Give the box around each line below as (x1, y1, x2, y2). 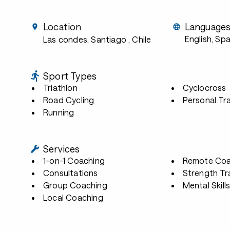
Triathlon (43, 83, 78, 92)
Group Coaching (43, 180, 107, 190)
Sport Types (43, 70, 97, 82)
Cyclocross (182, 83, 226, 92)
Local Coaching (43, 193, 103, 202)
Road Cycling (43, 95, 94, 105)
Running (43, 107, 74, 117)
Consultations (43, 168, 98, 178)
